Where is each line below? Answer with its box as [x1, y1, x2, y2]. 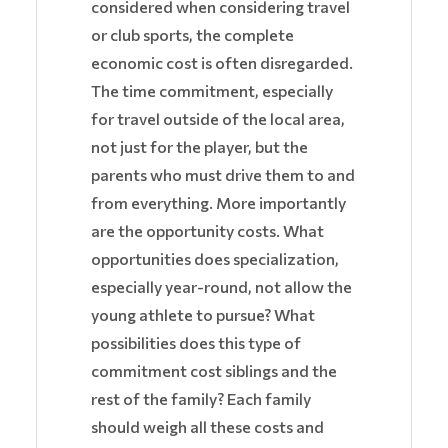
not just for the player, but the [91, 137, 308, 157]
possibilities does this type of [91, 333, 301, 353]
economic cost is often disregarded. [91, 53, 353, 73]
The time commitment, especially [91, 81, 333, 101]
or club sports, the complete [91, 25, 294, 45]
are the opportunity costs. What [91, 221, 324, 241]
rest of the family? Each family [91, 389, 311, 409]
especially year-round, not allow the [91, 277, 352, 297]
